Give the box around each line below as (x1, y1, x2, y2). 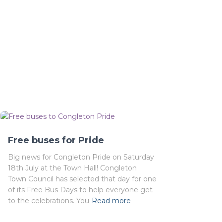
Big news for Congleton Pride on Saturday (8, 153, 154, 162)
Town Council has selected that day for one (8, 174, 157, 184)
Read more (92, 196, 131, 206)
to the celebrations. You (8, 196, 89, 206)
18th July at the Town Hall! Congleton (8, 164, 137, 173)
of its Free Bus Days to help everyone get (8, 185, 153, 195)
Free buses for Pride (8, 135, 104, 146)
